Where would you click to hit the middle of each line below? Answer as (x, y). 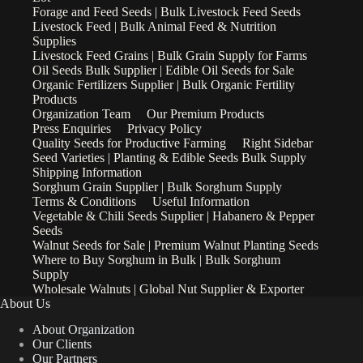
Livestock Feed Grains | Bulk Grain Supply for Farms (170, 55)
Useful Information (201, 201)
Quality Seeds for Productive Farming (129, 143)
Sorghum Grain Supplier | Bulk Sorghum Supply (157, 186)
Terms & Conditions (84, 201)
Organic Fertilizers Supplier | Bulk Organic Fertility (164, 84)
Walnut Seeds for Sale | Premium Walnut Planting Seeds (175, 245)
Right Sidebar (278, 143)
